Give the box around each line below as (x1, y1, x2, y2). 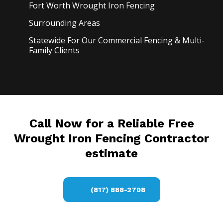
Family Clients (29, 45, 80, 56)
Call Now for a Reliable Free (29, 116, 194, 131)
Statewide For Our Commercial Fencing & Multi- (29, 35, 205, 46)
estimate (85, 146, 138, 161)
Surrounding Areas (29, 17, 101, 29)
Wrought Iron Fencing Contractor (14, 131, 209, 146)
